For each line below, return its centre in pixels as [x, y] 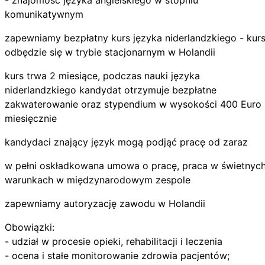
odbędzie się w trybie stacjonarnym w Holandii [110, 52]
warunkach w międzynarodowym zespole [98, 180]
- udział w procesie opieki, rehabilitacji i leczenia [114, 241]
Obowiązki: [30, 227]
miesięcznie [31, 118]
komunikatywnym [44, 14]
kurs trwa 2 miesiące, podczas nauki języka [102, 75]
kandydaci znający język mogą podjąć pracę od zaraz [126, 142]
